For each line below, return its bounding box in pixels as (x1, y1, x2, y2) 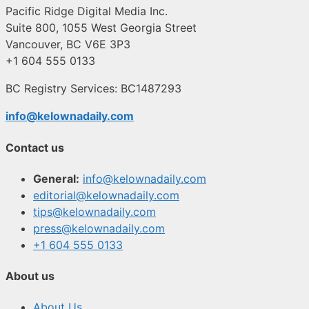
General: (33, 171, 79, 186)
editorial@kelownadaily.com (33, 188, 179, 202)
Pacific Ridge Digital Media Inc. (6, 4, 168, 19)
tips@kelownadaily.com (33, 204, 156, 219)
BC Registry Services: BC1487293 (6, 81, 181, 96)
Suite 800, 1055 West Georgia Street (6, 21, 197, 35)
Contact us (6, 140, 64, 154)
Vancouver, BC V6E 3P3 (6, 37, 130, 52)
